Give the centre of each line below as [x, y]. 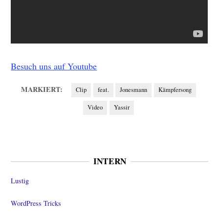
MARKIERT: [42, 89]
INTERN [109, 161]
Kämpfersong [175, 90]
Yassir [121, 108]
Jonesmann [133, 90]
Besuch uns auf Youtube [54, 66]
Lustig [20, 181]
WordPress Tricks [36, 203]
